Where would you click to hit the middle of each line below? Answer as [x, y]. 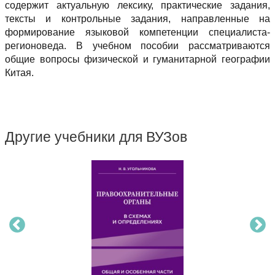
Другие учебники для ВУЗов [96, 137]
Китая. [19, 73]
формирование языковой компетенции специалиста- [137, 32]
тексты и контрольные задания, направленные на [137, 19]
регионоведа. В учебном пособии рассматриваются [137, 46]
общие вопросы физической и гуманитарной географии [137, 59]
